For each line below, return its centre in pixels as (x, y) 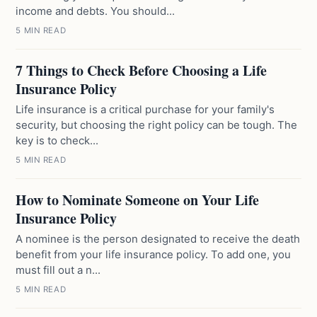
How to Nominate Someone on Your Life (138, 200)
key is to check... (57, 140)
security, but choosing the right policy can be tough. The (157, 125)
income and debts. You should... (96, 11)
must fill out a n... (58, 270)
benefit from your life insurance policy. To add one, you (154, 254)
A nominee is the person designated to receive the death (158, 239)
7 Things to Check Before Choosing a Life (142, 70)
